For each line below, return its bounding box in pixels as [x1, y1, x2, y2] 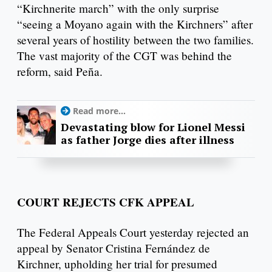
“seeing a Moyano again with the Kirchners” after [17, 16, 253, 32]
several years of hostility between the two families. [17, 32, 254, 48]
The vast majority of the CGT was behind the [17, 48, 232, 64]
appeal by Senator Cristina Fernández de [17, 240, 210, 256]
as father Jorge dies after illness [61, 132, 234, 148]
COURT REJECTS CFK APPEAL [17, 193, 194, 211]
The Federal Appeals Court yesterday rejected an [17, 224, 249, 240]
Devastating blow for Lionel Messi [61, 120, 245, 135]
